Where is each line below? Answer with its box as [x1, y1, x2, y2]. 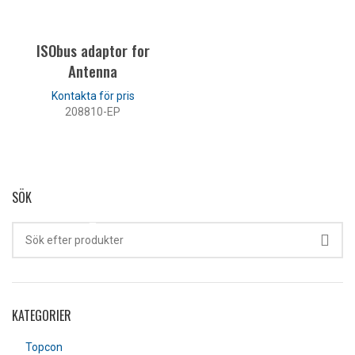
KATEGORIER [12, 306, 71, 326]
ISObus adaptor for [36, 39, 150, 62]
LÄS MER [71, 136, 114, 148]
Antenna [68, 59, 117, 82]
